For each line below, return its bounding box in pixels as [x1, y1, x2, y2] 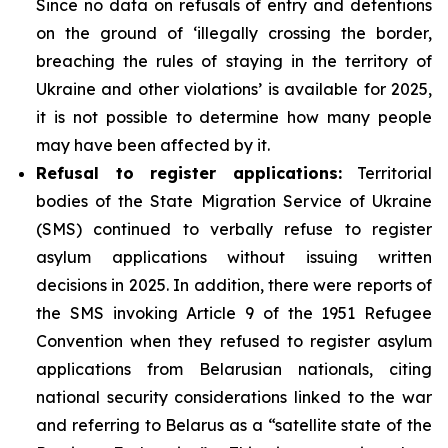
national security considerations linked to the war [36, 387, 432, 407]
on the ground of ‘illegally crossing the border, [36, 23, 432, 43]
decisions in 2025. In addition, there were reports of [36, 275, 432, 295]
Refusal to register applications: [36, 163, 342, 183]
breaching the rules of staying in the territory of [36, 51, 432, 71]
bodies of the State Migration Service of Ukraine [36, 191, 432, 211]
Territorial [341, 163, 432, 183]
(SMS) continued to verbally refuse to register [36, 219, 432, 239]
